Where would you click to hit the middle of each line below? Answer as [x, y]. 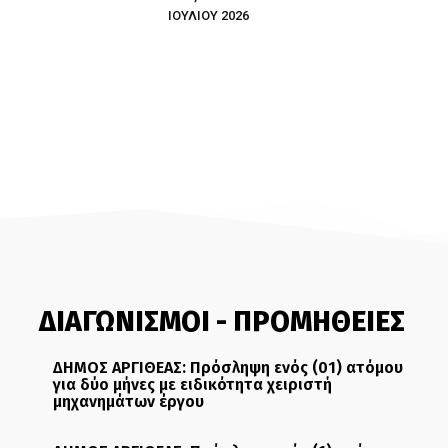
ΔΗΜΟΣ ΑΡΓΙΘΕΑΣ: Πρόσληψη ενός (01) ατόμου [227, 367]
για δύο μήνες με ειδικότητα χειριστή [192, 384]
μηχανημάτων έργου [128, 401]
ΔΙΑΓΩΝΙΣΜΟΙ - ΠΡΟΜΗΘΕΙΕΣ [221, 321]
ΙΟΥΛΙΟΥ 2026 [208, 15]
